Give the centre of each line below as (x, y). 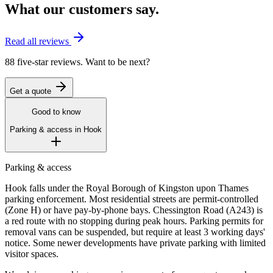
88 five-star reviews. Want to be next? (77, 62)
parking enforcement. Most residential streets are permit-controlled (132, 199)
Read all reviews (38, 41)
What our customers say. (82, 9)
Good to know (56, 112)
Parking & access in (47, 129)
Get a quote (32, 91)
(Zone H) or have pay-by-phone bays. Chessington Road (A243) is (134, 210)
